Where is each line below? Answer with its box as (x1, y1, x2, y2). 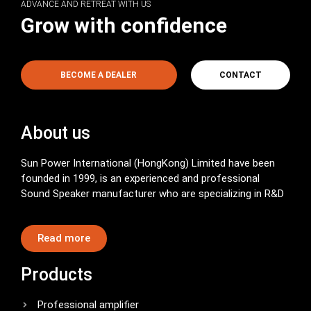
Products (21, 264, 92, 285)
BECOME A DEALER (60, 69, 137, 80)
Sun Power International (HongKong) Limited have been (21, 156, 275, 169)
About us (21, 122, 90, 143)
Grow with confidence (21, 12, 227, 37)
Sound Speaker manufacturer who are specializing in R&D (21, 187, 284, 200)
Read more (37, 232, 90, 245)
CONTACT (219, 69, 262, 80)
